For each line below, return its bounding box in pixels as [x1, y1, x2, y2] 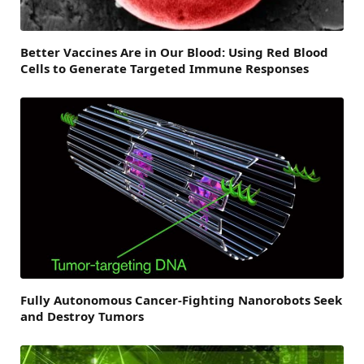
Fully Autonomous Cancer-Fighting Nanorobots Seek [20, 292, 342, 309]
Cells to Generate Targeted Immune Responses [20, 59, 309, 76]
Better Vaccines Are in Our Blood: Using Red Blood [20, 43, 328, 60]
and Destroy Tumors [20, 308, 144, 325]
